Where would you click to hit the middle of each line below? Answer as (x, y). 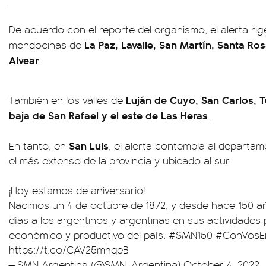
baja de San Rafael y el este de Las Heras (108, 115)
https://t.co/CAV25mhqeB (69, 249)
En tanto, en (39, 145)
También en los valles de (67, 100)
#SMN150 (191, 235)
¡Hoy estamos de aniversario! (77, 190)
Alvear (24, 60)
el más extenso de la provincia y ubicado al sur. (121, 160)
